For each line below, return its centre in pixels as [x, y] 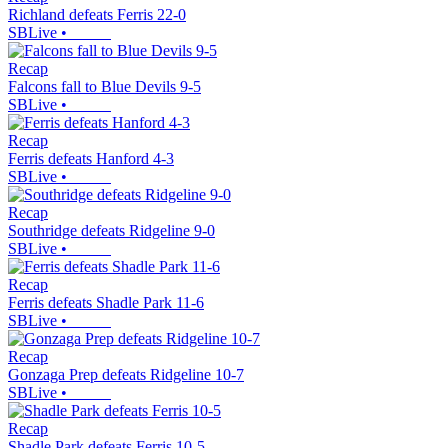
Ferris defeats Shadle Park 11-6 [106, 303]
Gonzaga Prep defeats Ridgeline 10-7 [126, 375]
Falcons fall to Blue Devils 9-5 [104, 87]
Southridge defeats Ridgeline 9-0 [111, 231]
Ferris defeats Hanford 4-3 [91, 159]
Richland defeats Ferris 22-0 [97, 15]
